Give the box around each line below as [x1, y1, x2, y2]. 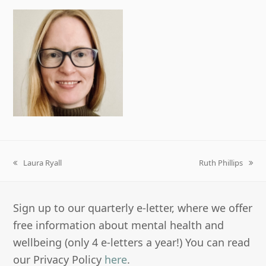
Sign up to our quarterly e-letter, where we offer [13, 201, 253, 215]
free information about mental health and [13, 218, 224, 232]
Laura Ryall [23, 157, 62, 168]
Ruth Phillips [198, 157, 243, 168]
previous [12, 162, 44, 173]
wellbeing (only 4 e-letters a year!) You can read [13, 235, 251, 249]
